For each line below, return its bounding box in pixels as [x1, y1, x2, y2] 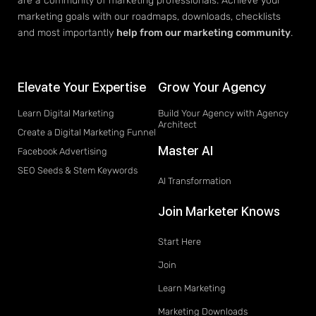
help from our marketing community [116, 27, 291, 39]
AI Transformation [158, 176, 231, 187]
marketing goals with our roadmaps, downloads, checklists [18, 11, 281, 23]
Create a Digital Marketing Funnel [18, 127, 156, 138]
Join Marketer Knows [158, 204, 280, 219]
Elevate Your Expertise [18, 80, 146, 95]
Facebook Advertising [18, 146, 107, 157]
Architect [158, 119, 197, 130]
